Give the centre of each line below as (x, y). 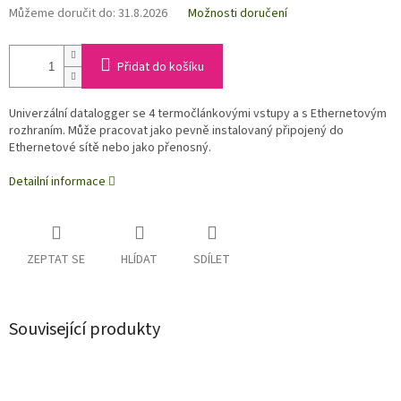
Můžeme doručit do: (62, 14)
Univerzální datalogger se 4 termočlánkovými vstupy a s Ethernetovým (198, 114)
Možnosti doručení (238, 14)
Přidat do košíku (161, 68)
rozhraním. (38, 131)
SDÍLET (212, 260)
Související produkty (85, 330)
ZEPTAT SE (56, 260)
